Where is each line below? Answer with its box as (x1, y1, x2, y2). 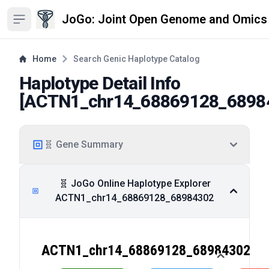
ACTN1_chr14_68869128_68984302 (55, 192, 214, 204)
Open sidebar (11, 19, 62, 29)
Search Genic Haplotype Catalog (73, 54, 200, 64)
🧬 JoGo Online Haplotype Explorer (58, 178, 211, 189)
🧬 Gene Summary (44, 139, 123, 150)
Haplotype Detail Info (19, 73, 181, 94)
